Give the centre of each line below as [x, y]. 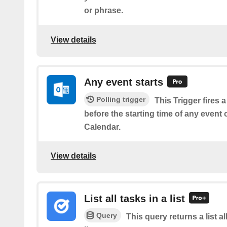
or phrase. [104, 11]
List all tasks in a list [135, 198]
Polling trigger [121, 99]
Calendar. [102, 127]
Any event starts [124, 82]
